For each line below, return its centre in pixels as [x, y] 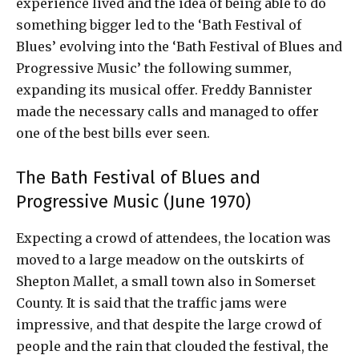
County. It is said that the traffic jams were [151, 303]
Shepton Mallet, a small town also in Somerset [166, 282]
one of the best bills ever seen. [113, 133]
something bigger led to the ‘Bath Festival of [159, 25]
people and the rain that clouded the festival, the [172, 347]
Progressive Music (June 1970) [133, 202]
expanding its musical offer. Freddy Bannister [164, 90]
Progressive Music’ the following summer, [154, 69]
